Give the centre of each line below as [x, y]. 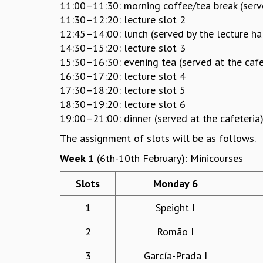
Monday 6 [175, 184]
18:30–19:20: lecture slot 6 [123, 104]
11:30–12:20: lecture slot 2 [123, 20]
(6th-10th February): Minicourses [168, 159]
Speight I [175, 208]
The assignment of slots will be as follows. [158, 139]
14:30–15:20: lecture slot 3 [123, 48]
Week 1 [77, 159]
